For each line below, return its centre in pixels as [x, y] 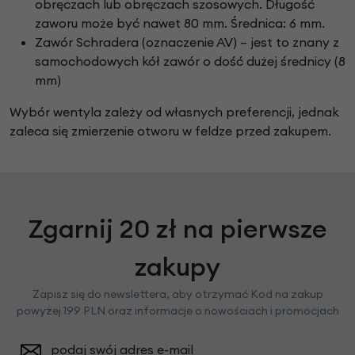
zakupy [177, 267]
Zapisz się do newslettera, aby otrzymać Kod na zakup [177, 294]
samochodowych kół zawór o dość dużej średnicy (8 [190, 61]
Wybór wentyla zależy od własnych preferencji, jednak [174, 112]
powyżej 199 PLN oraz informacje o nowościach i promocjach [177, 311]
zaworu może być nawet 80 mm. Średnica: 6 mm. [180, 23]
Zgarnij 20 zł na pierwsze [177, 229]
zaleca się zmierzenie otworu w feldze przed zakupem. [172, 131]
